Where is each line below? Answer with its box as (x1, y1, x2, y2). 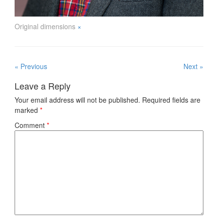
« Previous (15, 61, 47, 71)
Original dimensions (15, 21, 77, 31)
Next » (183, 61, 203, 71)
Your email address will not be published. (15, 94, 140, 105)
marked (15, 105, 40, 115)
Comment (15, 120, 47, 130)
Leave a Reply (15, 79, 71, 92)
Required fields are (142, 94, 200, 105)
